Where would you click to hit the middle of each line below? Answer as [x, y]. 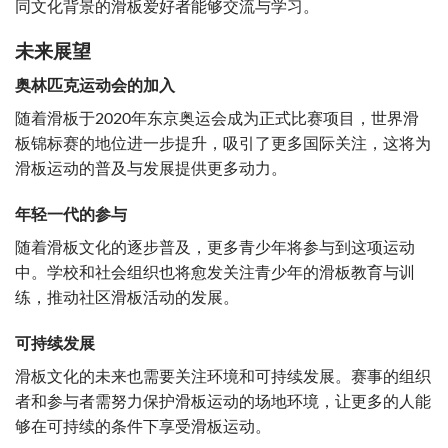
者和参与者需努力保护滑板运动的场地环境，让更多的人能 [223, 402]
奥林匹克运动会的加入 [95, 86]
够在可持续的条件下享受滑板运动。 [143, 427]
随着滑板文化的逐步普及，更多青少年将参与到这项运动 [215, 248]
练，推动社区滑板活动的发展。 [127, 298]
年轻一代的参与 [71, 215]
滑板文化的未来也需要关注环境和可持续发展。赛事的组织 [223, 377]
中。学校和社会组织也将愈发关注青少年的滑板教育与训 [215, 273]
